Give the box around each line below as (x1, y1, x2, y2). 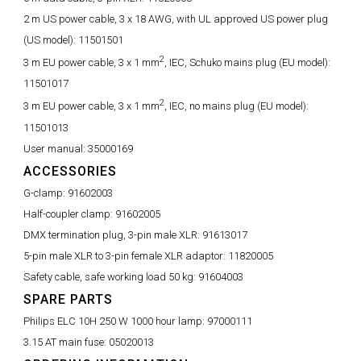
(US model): (23, 34, 78, 46)
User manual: (23, 142, 88, 155)
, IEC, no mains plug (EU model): (164, 100, 309, 113)
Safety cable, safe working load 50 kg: (23, 270, 198, 283)
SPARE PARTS (23, 291, 113, 307)
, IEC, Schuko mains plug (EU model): (164, 56, 330, 69)
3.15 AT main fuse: (23, 335, 109, 348)
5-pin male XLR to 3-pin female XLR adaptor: (23, 249, 228, 262)
